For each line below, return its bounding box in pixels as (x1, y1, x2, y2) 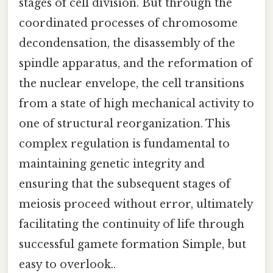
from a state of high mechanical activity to (19, 96, 254, 110)
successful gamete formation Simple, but (19, 237, 246, 251)
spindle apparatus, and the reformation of (19, 56, 252, 70)
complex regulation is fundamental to (19, 136, 230, 151)
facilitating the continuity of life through (19, 217, 244, 231)
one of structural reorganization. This (19, 116, 230, 130)
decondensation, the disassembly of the (19, 36, 235, 50)
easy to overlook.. (19, 257, 116, 271)
